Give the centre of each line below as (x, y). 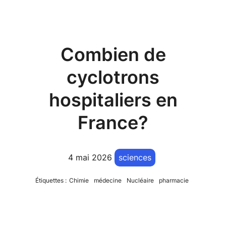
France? (113, 123)
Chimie (79, 181)
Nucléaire (140, 181)
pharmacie (174, 181)
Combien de (113, 55)
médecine (107, 181)
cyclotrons (113, 77)
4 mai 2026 (90, 158)
